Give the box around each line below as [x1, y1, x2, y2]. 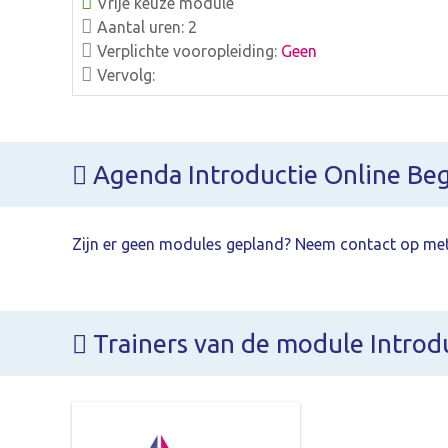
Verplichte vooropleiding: [93, 41, 281, 60]
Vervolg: [93, 65, 155, 84]
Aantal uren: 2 [93, 17, 197, 36]
